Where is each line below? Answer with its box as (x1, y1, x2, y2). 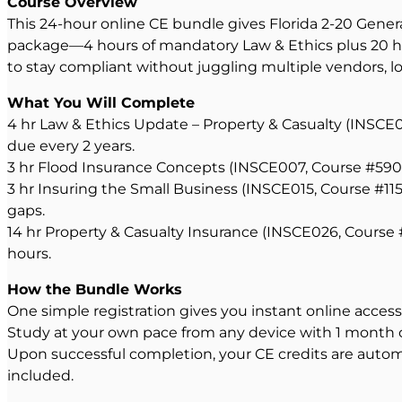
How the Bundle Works (7, 281, 182, 298)
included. (7, 367, 74, 384)
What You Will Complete (7, 94, 195, 111)
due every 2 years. (7, 137, 135, 154)
